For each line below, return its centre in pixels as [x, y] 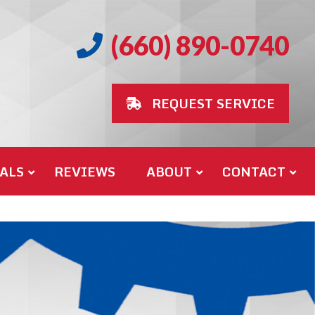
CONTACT [253, 172]
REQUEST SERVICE [213, 103]
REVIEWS [85, 172]
